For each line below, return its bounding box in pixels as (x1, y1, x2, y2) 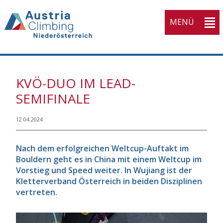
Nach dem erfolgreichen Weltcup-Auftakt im (15, 143, 189, 154)
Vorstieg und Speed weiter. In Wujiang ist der (15, 165, 192, 176)
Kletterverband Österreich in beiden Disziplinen (15, 176, 202, 187)
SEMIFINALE (15, 90, 90, 108)
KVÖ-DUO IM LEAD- (15, 74, 135, 93)
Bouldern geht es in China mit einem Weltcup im (15, 154, 202, 165)
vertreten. (15, 187, 57, 198)
